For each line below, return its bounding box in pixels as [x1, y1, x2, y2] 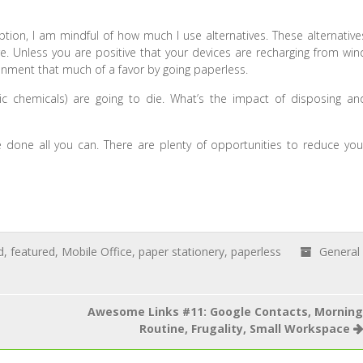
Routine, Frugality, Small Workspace [139, 321, 350, 336]
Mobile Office [62, 244, 133, 259]
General [319, 244, 361, 259]
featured [11, 244, 56, 259]
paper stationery [139, 244, 225, 259]
